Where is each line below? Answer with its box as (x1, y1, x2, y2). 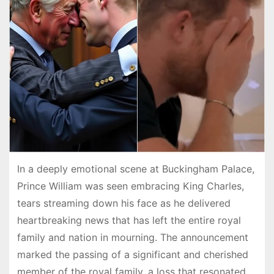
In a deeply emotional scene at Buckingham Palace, (17, 162, 254, 175)
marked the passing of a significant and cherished (17, 248, 248, 261)
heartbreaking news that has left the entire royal (17, 213, 241, 226)
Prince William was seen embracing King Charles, (17, 179, 244, 192)
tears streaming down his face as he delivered (17, 196, 231, 209)
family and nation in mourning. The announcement (17, 231, 248, 243)
